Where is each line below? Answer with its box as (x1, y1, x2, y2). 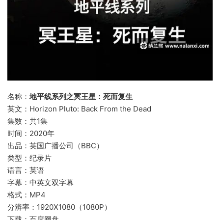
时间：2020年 (7, 128, 55, 138)
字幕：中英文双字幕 (7, 177, 74, 187)
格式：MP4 (7, 190, 46, 199)
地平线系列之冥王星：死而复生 (29, 91, 133, 101)
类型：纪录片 (7, 153, 52, 163)
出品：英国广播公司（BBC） (7, 140, 104, 150)
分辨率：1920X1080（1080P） (7, 202, 111, 212)
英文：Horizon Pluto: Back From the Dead (7, 104, 151, 113)
